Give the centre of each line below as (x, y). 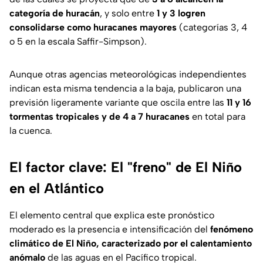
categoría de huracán (55, 14)
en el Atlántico (57, 188)
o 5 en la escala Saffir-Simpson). (78, 42)
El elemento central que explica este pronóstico (112, 215)
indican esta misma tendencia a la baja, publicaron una (125, 89)
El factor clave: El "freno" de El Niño (126, 167)
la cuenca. (31, 131)
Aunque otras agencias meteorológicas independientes (128, 75)
